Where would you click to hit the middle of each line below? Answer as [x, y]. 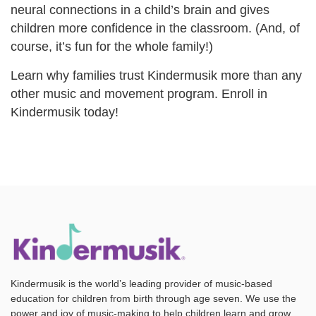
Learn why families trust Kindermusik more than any [156, 76]
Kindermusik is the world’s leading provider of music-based [141, 283]
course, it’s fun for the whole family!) [112, 47]
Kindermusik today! [65, 113]
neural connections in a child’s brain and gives [140, 10]
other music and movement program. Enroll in [139, 94]
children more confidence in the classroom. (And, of [155, 29]
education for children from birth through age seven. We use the [153, 298]
